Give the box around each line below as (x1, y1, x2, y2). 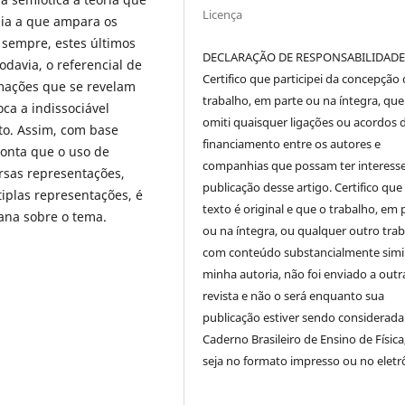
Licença (202, 5, 243, 23)
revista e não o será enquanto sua (202, 287, 385, 304)
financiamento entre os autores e (202, 135, 381, 152)
